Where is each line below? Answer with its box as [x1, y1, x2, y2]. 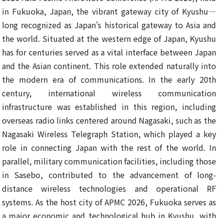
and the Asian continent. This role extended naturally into [2, 60, 216, 72]
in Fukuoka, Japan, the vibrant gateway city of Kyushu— [2, 5, 216, 18]
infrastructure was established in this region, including [2, 101, 216, 113]
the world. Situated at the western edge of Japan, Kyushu [2, 33, 216, 45]
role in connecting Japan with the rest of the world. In [2, 142, 216, 154]
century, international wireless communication [2, 87, 216, 99]
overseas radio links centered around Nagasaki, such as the [2, 114, 216, 127]
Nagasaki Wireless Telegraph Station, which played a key [2, 128, 216, 140]
